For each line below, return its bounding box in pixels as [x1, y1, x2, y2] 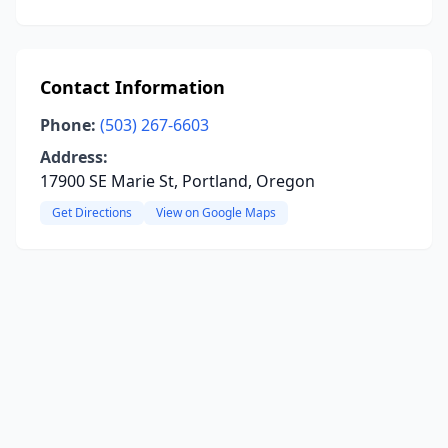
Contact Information [40, 75, 225, 99]
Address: [40, 146, 108, 168]
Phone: [40, 114, 96, 136]
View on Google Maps [156, 204, 276, 221]
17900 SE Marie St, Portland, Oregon [40, 170, 315, 192]
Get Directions [52, 204, 132, 221]
